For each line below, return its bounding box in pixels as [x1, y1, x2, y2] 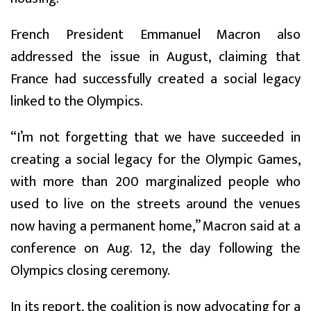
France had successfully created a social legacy [10, 67, 301, 91]
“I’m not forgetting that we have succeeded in [10, 125, 301, 149]
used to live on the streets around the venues [10, 192, 301, 216]
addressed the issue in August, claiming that [10, 44, 301, 69]
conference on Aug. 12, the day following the [10, 236, 301, 260]
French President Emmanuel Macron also [10, 22, 301, 47]
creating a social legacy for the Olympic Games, [10, 147, 301, 171]
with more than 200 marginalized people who [10, 169, 301, 194]
